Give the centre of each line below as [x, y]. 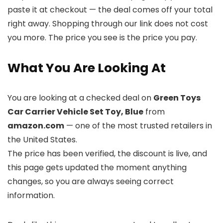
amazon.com [36, 126]
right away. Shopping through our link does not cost [108, 24]
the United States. [42, 140]
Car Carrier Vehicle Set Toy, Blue [75, 112]
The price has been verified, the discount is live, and [107, 154]
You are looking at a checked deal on [80, 98]
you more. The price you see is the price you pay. [102, 38]
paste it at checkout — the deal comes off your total [110, 10]
